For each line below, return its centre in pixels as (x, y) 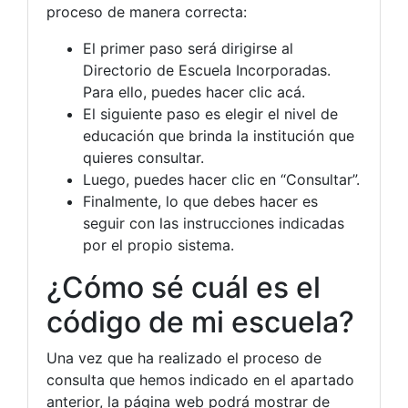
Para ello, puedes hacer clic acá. (194, 92)
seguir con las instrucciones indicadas (214, 224)
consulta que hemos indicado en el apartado (200, 380)
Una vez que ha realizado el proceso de (184, 358)
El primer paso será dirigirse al (188, 49)
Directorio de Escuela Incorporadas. (207, 71)
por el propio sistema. (158, 245)
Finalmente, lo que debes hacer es (200, 202)
